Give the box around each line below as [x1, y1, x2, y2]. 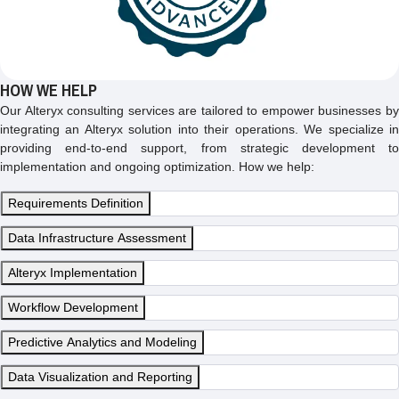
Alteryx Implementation [8, 265, 137, 281]
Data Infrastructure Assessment [8, 231, 186, 246]
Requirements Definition [8, 196, 143, 211]
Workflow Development [8, 300, 138, 315]
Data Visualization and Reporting [8, 370, 192, 385]
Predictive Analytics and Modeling [8, 335, 197, 350]
